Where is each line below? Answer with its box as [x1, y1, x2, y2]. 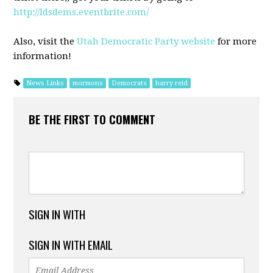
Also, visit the [13, 36, 77, 47]
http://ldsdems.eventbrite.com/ [13, 7, 149, 18]
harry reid [155, 79, 188, 87]
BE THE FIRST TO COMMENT [29, 112, 156, 127]
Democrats [112, 79, 147, 87]
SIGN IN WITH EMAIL [29, 236, 113, 253]
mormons [73, 79, 104, 87]
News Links [26, 79, 65, 87]
